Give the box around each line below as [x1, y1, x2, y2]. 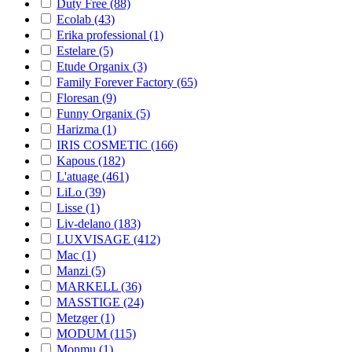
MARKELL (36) [57, 279, 141, 293]
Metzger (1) [57, 310, 115, 324]
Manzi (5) [57, 263, 105, 277]
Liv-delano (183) [57, 216, 141, 230]
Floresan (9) [57, 90, 116, 104]
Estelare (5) [57, 43, 113, 57]
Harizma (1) [57, 122, 116, 136]
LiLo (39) [57, 185, 105, 199]
